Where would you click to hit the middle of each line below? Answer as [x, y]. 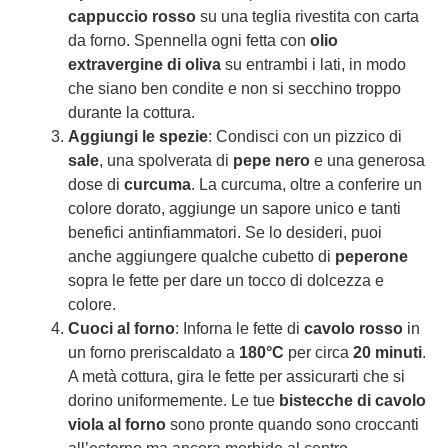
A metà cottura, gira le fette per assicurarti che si [236, 376]
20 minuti [387, 352]
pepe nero [271, 160]
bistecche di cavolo [352, 400]
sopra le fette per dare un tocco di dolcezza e [226, 280]
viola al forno [117, 424]
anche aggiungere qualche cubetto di [201, 256]
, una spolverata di [166, 160]
